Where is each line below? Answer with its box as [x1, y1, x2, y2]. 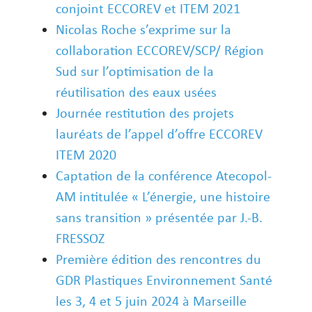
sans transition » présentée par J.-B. [56, 208, 263, 226]
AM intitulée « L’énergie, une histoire [56, 187, 270, 205]
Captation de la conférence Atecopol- [56, 166, 272, 184]
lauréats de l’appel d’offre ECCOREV [56, 125, 263, 142]
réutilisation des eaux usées [56, 83, 217, 100]
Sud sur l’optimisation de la [56, 62, 214, 79]
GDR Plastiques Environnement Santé [56, 271, 272, 288]
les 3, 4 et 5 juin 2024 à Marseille [56, 292, 247, 309]
